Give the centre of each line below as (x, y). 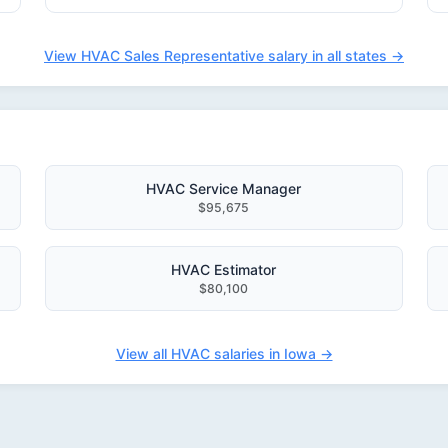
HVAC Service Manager (224, 188)
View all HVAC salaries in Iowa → (224, 353)
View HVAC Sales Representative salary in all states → (224, 55)
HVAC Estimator (224, 269)
